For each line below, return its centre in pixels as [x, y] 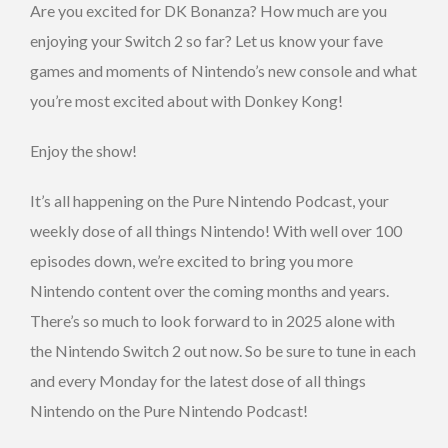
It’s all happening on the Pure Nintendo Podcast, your [209, 200]
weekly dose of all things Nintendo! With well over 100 [216, 230]
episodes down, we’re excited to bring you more [191, 260]
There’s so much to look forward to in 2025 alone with [212, 320]
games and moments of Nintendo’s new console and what [223, 70]
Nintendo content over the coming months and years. [209, 290]
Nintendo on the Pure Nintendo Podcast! [169, 410]
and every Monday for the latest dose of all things [198, 380]
